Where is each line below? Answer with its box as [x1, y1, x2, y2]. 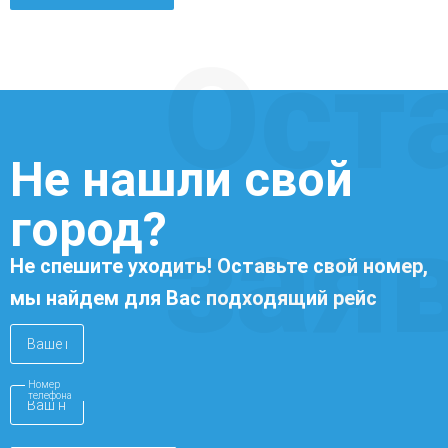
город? [10, 200, 167, 258]
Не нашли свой [10, 150, 353, 208]
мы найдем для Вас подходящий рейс [10, 285, 377, 310]
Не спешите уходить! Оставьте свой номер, [10, 253, 428, 278]
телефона [28, 389, 72, 401]
